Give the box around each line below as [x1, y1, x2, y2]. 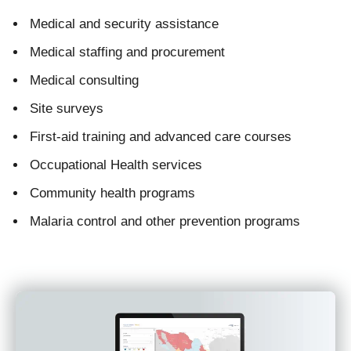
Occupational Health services [30, 157, 202, 172]
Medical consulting [30, 73, 139, 88]
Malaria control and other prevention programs [30, 214, 300, 229]
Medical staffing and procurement [30, 45, 225, 60]
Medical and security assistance [30, 16, 219, 31]
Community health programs [30, 186, 195, 201]
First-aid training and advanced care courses [30, 129, 291, 144]
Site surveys [30, 101, 103, 116]
